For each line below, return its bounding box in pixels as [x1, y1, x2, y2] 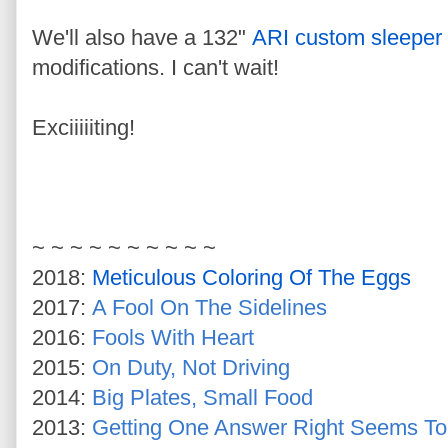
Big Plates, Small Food [92, 384, 313, 410]
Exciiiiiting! [32, 114, 135, 140]
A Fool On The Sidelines [92, 294, 327, 320]
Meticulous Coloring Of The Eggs [92, 264, 411, 290]
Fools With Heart [92, 324, 254, 350]
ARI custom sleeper [252, 24, 442, 50]
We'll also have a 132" [32, 24, 252, 50]
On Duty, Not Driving [92, 354, 290, 380]
